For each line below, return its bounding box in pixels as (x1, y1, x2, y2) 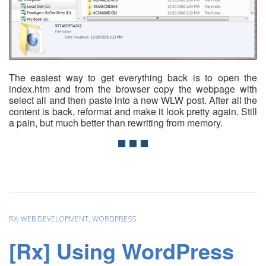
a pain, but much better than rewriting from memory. (9, 115, 223, 129)
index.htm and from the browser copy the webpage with (9, 81, 257, 96)
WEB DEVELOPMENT (21, 213, 88, 224)
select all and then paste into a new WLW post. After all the (9, 93, 257, 107)
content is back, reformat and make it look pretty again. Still (9, 104, 257, 118)
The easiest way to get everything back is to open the (9, 70, 257, 84)
